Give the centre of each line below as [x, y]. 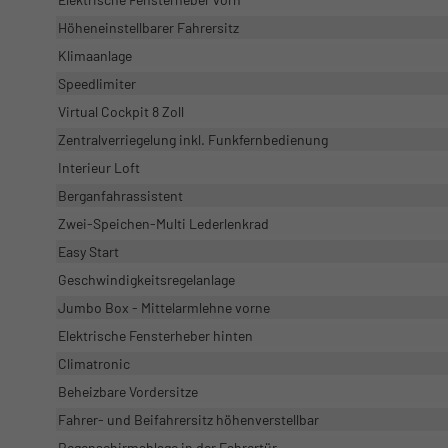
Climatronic [94, 363]
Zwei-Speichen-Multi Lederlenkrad [163, 223]
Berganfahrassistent [120, 195]
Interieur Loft [99, 167]
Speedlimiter [97, 83]
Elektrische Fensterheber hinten [155, 335]
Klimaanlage [95, 55]
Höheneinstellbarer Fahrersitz [148, 27]
